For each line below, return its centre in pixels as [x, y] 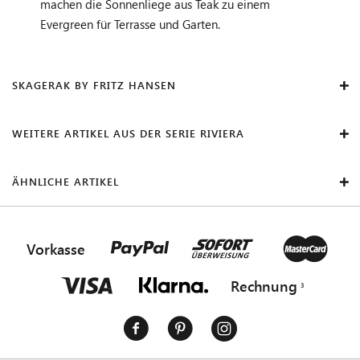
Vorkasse [56, 249]
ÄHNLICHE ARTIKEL [65, 181]
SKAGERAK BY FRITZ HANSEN [94, 84]
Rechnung [264, 286]
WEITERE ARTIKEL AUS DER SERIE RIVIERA [128, 133]
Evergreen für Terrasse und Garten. [130, 24]
